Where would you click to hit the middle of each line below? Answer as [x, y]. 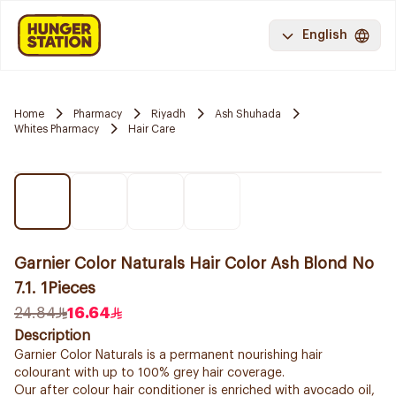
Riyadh [168, 114]
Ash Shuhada [248, 114]
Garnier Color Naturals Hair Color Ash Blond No [194, 263]
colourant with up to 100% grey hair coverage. [149, 373]
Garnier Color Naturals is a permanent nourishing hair [168, 355]
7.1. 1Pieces [55, 288]
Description [52, 336]
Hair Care [152, 129]
